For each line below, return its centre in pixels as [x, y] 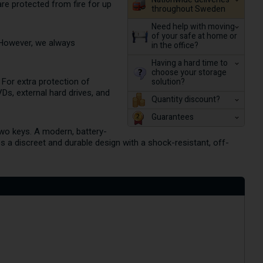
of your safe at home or [194, 36]
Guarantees [172, 117]
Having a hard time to [189, 63]
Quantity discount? [186, 100]
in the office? [175, 45]
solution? [168, 82]
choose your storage [189, 73]
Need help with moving [193, 27]
